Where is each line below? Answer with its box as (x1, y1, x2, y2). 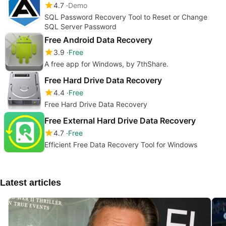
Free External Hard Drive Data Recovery (44, 115, 196, 126)
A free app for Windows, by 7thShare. (44, 59, 168, 68)
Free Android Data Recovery (44, 34, 152, 45)
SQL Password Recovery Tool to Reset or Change (44, 12, 207, 21)
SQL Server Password (44, 22, 117, 31)
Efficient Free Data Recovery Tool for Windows (44, 140, 197, 149)
